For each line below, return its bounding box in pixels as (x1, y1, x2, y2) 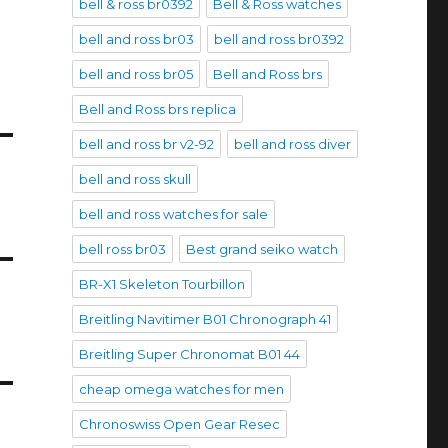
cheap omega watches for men (78, 380, 284, 397)
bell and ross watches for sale (78, 205, 268, 222)
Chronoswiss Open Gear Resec (78, 415, 280, 432)
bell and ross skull (78, 170, 191, 187)
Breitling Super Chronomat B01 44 (78, 345, 300, 362)
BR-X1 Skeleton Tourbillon (78, 275, 245, 292)
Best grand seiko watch (185, 240, 338, 257)
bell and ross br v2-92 (78, 135, 214, 152)
